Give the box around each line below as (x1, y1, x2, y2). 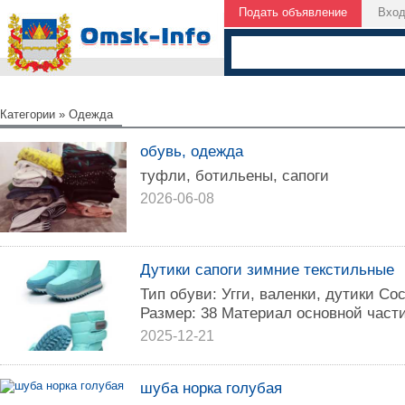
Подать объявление (239, 5, 347, 19)
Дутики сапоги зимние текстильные (140, 260, 394, 278)
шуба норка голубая (140, 379, 282, 397)
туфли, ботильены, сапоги (140, 166, 329, 184)
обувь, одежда (140, 142, 243, 160)
